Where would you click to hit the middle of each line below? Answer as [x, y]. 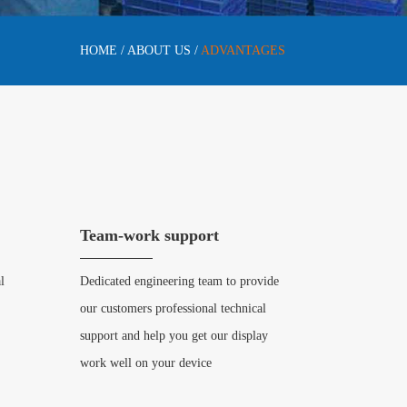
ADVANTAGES [243, 50]
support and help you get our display [174, 336]
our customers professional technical [173, 308]
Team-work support [149, 235]
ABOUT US [159, 50]
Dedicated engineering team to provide [179, 281]
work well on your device [145, 363]
